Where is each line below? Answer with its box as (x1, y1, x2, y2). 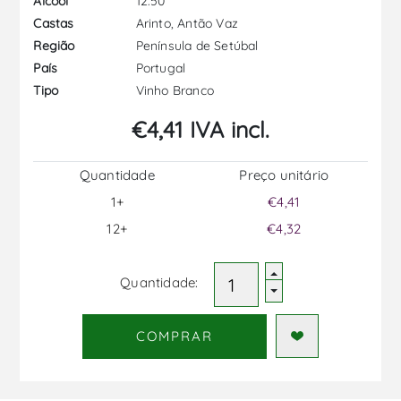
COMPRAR (135, 328, 213, 346)
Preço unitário (239, 166, 329, 183)
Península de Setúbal (132, 37, 259, 54)
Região (33, 38, 75, 55)
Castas (33, 15, 74, 32)
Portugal (132, 59, 186, 76)
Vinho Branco (132, 81, 215, 98)
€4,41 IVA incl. (131, 115, 270, 143)
